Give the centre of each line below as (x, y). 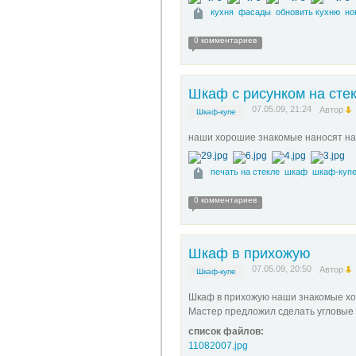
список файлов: (226, 331)
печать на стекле (245, 172)
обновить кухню (308, 12)
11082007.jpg (218, 346)
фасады (254, 12)
